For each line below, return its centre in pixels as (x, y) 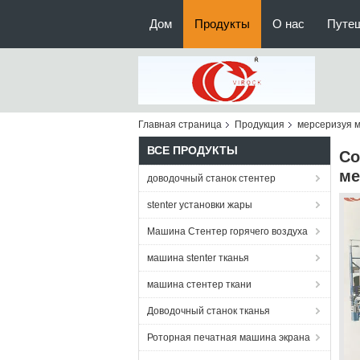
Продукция (260, 125)
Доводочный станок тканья (209, 311)
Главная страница (180, 125)
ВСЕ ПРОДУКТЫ (192, 150)
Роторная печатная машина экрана (229, 337)
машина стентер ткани (199, 284)
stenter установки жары (200, 205)
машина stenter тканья (198, 258)
